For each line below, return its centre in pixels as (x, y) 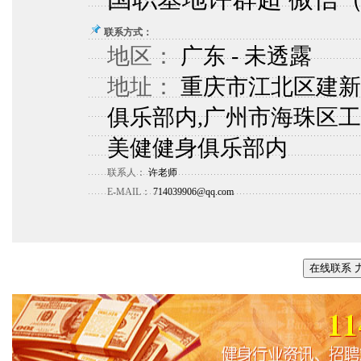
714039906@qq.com (192, 192)
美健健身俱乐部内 (197, 148)
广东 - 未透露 (243, 56)
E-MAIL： (129, 192)
